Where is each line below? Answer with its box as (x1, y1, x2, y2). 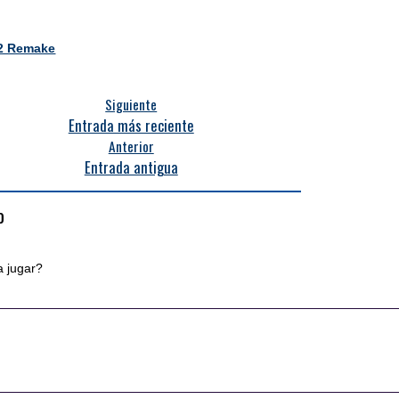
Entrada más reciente (68, 114, 194, 136)
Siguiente (105, 94, 158, 114)
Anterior (108, 136, 154, 156)
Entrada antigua (84, 156, 178, 178)
